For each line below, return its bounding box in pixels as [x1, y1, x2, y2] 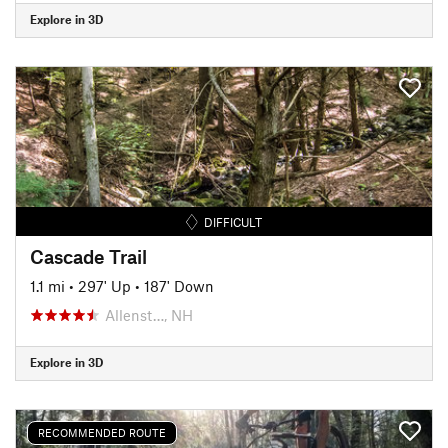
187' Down [144, 276, 214, 295]
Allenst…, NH [105, 305, 193, 324]
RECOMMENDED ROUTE [38, 426, 166, 439]
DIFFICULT [204, 214, 263, 229]
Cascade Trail [30, 244, 147, 268]
